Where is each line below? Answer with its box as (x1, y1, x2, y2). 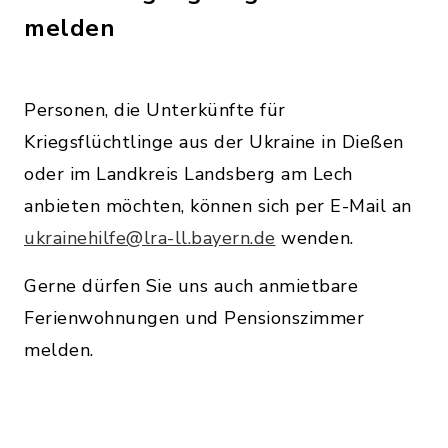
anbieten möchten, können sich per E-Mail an (24, 194, 412, 218)
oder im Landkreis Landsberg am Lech (24, 162, 353, 186)
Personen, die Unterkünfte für (24, 98, 286, 122)
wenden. (275, 226, 354, 250)
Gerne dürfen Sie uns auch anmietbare (24, 274, 358, 298)
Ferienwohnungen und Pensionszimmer (24, 306, 364, 330)
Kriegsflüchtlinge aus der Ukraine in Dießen (24, 130, 404, 154)
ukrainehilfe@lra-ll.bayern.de (24, 226, 276, 250)
